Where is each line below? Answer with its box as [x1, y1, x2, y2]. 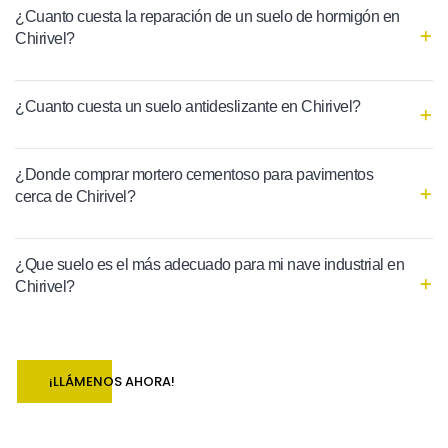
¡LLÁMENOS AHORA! [49, 372, 175, 392]
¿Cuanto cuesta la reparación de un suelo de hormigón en [15, 8, 400, 26]
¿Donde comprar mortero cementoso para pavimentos [15, 166, 373, 184]
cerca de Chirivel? [15, 188, 135, 206]
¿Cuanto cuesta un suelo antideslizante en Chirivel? [15, 98, 361, 116]
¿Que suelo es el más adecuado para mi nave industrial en [15, 256, 404, 274]
